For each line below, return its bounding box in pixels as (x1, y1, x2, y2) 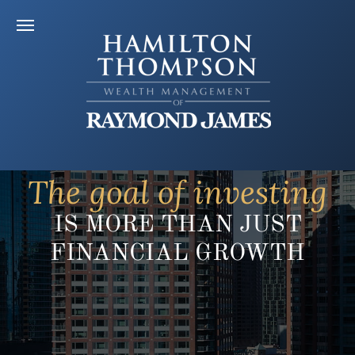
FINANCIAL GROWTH (50, 242, 305, 265)
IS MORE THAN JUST (53, 213, 302, 237)
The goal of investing (28, 172, 327, 212)
